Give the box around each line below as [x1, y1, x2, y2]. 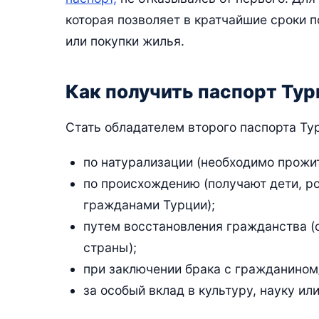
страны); [83, 239, 137, 255]
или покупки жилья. [66, 33, 184, 48]
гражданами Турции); [83, 197, 215, 212]
